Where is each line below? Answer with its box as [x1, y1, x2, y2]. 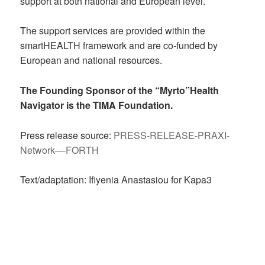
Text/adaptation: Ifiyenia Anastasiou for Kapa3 [20, 173, 212, 187]
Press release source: [20, 128, 114, 142]
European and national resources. [20, 53, 163, 67]
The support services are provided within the [20, 24, 206, 38]
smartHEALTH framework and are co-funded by [20, 38, 218, 53]
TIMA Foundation [93, 98, 171, 112]
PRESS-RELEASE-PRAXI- [114, 128, 230, 142]
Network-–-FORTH [20, 143, 99, 157]
